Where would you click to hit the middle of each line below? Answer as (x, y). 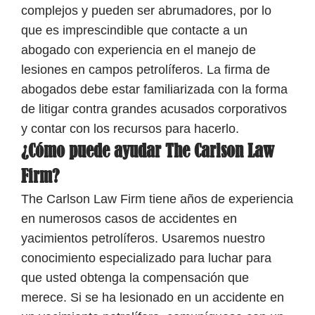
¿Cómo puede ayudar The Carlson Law (148, 151)
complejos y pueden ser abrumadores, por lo (146, 11)
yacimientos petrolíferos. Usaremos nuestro (143, 238)
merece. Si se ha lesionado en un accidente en (153, 297)
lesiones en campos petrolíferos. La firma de (146, 70)
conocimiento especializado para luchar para (146, 258)
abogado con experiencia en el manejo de (139, 50)
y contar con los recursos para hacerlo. (130, 129)
